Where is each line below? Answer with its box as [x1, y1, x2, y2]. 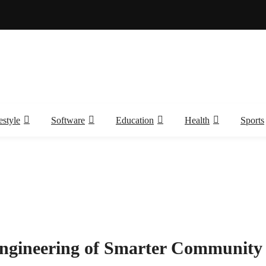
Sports [240, 115, 264, 125]
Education [116, 115, 154, 125]
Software [51, 115, 85, 125]
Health [185, 115, 210, 125]
